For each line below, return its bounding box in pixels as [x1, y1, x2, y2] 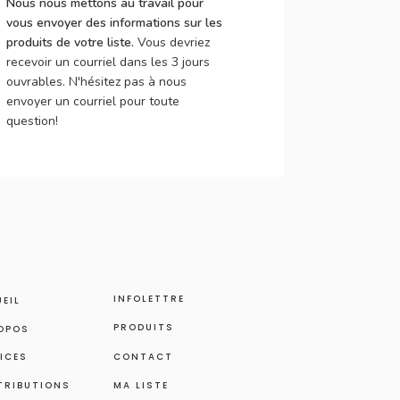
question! [6, 112, 58, 129]
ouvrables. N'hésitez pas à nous [6, 73, 187, 90]
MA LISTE [113, 379, 169, 392]
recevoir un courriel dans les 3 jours [6, 54, 210, 71]
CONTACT [113, 350, 173, 363]
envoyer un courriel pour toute [6, 93, 179, 110]
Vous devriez [137, 34, 210, 51]
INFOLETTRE [113, 292, 185, 305]
